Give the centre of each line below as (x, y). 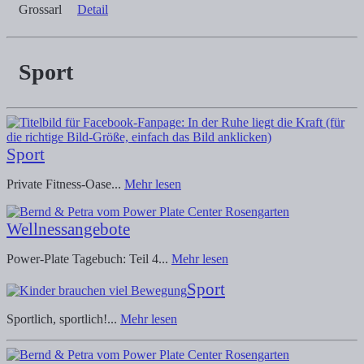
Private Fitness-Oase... (65, 184)
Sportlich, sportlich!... (63, 319)
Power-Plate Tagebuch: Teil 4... (89, 259)
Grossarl (40, 9)
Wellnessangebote (68, 229)
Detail (93, 9)
